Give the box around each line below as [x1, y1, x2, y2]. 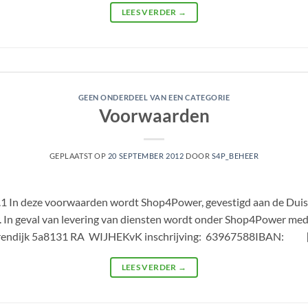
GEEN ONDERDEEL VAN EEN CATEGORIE [78, 92, 230, 102]
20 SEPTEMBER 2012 [107, 151, 184, 161]
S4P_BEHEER [211, 151, 259, 161]
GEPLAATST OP [49, 151, 108, 161]
